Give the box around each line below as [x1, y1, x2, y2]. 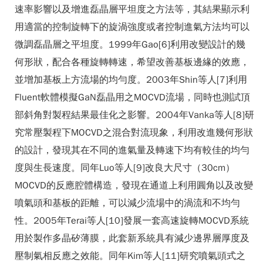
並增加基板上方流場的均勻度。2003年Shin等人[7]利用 [15, 74, 247, 86]
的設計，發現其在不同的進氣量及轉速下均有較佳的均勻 [15, 144, 249, 156]
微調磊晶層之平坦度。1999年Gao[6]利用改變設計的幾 [15, 39, 245, 50]
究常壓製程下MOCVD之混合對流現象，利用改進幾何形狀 [15, 127, 253, 139]
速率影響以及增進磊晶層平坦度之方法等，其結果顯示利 [15, 4, 249, 15]
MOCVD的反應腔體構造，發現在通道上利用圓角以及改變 [15, 180, 253, 191]
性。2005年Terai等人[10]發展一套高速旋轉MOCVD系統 [15, 215, 249, 227]
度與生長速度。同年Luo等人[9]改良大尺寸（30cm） [15, 162, 235, 174]
